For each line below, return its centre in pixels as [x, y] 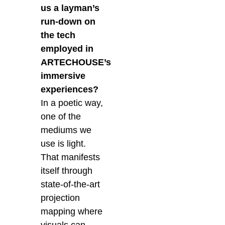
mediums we [66, 130]
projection [61, 198]
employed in [67, 49]
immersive [63, 76]
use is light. [64, 144]
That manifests [71, 157]
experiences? [70, 90]
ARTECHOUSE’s [76, 63]
